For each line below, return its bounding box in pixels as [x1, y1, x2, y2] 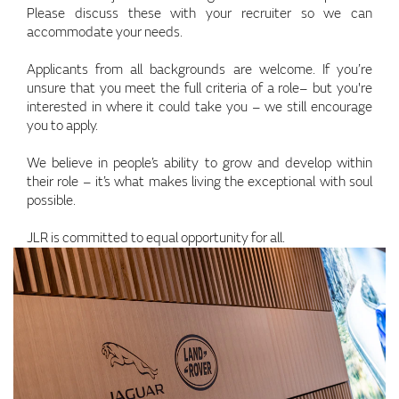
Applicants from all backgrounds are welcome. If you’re [27, 61, 372, 78]
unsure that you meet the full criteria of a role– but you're [27, 79, 372, 97]
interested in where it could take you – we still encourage [27, 98, 372, 116]
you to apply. [27, 117, 98, 134]
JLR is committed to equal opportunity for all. [27, 229, 285, 247]
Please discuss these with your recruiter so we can [27, 4, 372, 22]
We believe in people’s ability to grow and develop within [27, 154, 372, 172]
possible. [27, 191, 76, 209]
